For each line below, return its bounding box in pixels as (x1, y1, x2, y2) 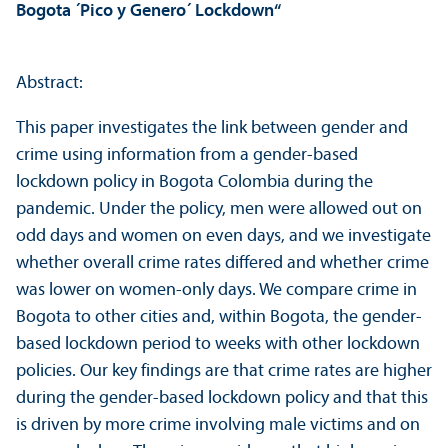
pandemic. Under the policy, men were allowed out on (16, 200, 422, 220)
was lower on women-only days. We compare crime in (16, 281, 417, 301)
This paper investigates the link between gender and (16, 119, 408, 139)
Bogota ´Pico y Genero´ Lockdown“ (16, 2, 281, 22)
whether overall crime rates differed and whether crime (16, 254, 429, 274)
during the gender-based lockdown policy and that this (16, 389, 428, 409)
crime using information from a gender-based (16, 146, 358, 166)
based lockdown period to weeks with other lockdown (16, 335, 420, 355)
